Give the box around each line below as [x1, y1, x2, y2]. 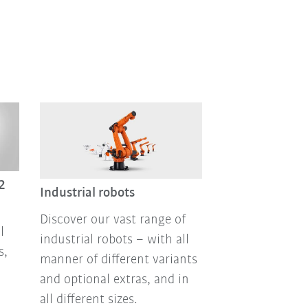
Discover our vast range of [39, 213, 186, 228]
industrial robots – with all [39, 233, 189, 247]
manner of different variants [39, 253, 197, 267]
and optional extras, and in [39, 273, 189, 287]
